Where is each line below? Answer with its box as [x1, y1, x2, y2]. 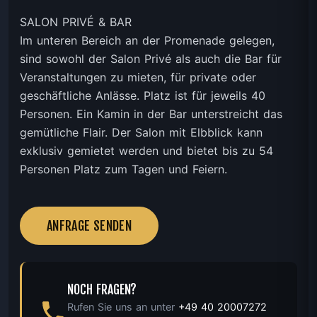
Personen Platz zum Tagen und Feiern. [20, 161, 227, 176]
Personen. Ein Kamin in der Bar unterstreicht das [20, 106, 282, 121]
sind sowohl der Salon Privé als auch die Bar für [20, 51, 282, 66]
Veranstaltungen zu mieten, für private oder [20, 69, 256, 84]
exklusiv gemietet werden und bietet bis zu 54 [20, 143, 273, 158]
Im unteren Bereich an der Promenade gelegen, [20, 33, 275, 47]
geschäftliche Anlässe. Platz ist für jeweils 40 [20, 88, 265, 103]
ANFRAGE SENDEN [47, 217, 132, 234]
